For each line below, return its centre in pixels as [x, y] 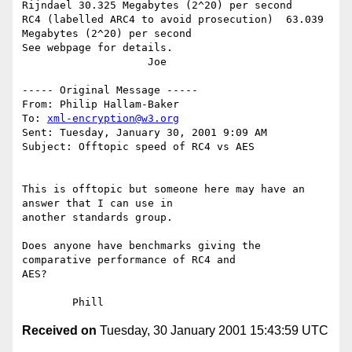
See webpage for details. [97, 48]
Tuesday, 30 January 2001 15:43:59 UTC [213, 331]
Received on [59, 331]
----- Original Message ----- [110, 90]
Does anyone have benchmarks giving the [141, 246]
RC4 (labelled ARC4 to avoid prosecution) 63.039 [173, 20]
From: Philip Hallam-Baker [101, 104]
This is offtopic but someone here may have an [163, 189]
